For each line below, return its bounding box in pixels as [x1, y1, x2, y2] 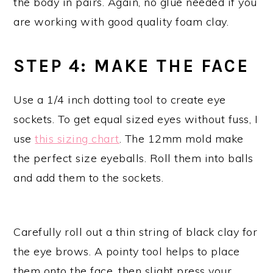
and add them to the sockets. [13, 171, 164, 185]
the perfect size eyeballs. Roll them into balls [13, 151, 253, 166]
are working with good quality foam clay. [13, 15, 229, 29]
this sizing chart [35, 132, 119, 146]
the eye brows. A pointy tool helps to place [13, 244, 240, 259]
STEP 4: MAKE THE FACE [13, 55, 250, 77]
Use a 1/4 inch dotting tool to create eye [13, 93, 226, 107]
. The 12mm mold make [119, 132, 244, 146]
